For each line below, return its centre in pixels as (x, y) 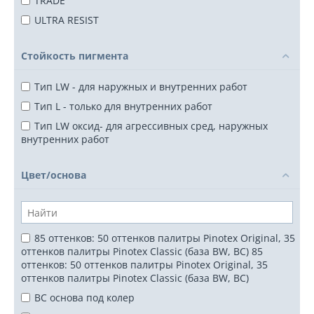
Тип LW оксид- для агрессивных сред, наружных (151, 126)
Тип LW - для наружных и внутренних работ (141, 87)
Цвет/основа (54, 175)
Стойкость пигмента (75, 56)
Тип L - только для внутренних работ (123, 107)
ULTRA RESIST (67, 20)
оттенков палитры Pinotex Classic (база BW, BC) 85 (142, 252)
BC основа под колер (84, 298)
